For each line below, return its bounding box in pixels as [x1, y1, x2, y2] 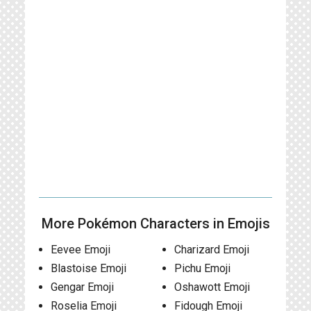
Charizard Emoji [174, 243, 249, 256]
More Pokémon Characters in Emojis [41, 215, 270, 232]
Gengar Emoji [51, 280, 114, 294]
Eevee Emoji [51, 243, 110, 256]
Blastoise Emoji [51, 262, 126, 275]
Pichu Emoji [174, 262, 230, 275]
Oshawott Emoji [174, 280, 250, 294]
